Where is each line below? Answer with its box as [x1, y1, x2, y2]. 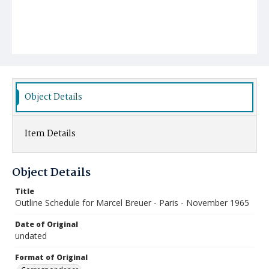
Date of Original [15, 219, 78, 229]
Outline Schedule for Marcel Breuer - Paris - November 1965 [15, 197, 249, 208]
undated [15, 230, 47, 241]
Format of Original [15, 252, 88, 262]
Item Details [25, 127, 76, 141]
